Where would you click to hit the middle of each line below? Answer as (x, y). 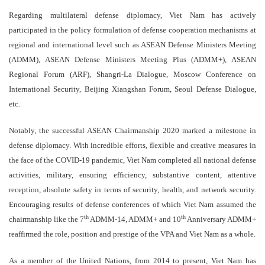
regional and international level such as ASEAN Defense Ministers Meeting (132, 45)
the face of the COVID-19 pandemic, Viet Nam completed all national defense (132, 160)
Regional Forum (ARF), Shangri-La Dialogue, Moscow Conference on (132, 75)
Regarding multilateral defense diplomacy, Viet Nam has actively (132, 15)
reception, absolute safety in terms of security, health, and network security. (132, 190)
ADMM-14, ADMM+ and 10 (135, 219)
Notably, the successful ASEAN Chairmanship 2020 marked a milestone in (132, 131)
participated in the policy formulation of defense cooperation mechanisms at (132, 30)
